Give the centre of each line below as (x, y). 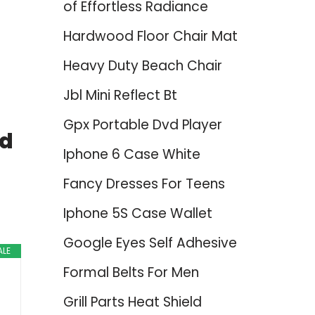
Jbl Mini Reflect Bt (120, 95)
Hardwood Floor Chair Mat (150, 36)
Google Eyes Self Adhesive (150, 243)
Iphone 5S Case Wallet (137, 213)
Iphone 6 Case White (131, 154)
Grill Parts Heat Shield (132, 302)
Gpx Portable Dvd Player (142, 125)
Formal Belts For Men (131, 272)
